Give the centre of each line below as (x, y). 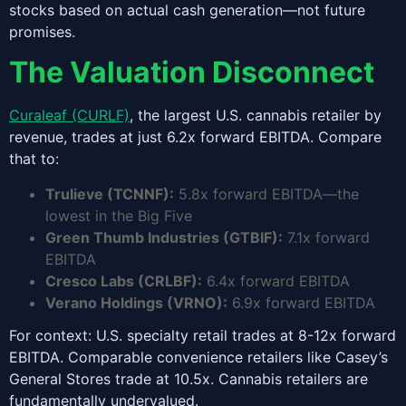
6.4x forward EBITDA (276, 280)
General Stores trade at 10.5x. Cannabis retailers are (188, 378)
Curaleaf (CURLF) (69, 116)
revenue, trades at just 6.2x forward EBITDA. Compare (195, 137)
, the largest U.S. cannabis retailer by (256, 116)
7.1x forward (326, 237)
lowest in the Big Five (119, 215)
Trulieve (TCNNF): (110, 193)
